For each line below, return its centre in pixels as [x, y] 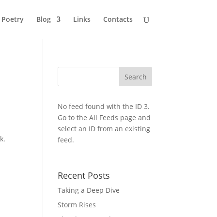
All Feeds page [113, 117]
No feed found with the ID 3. [104, 106]
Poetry [12, 19]
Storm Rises [77, 205]
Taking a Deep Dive [89, 190]
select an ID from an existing [104, 129]
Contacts [118, 19]
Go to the [74, 117]
